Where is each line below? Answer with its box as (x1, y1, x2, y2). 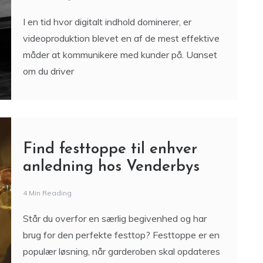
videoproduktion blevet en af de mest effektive (22, 32, 220, 44)
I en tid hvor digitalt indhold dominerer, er (22, 16, 191, 28)
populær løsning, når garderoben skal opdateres (22, 245, 220, 257)
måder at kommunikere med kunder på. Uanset (22, 49, 217, 60)
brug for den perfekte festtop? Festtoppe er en (22, 229, 220, 241)
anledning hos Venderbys (22, 159, 200, 175)
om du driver (22, 65, 74, 77)
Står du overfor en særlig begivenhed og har (22, 213, 207, 224)
